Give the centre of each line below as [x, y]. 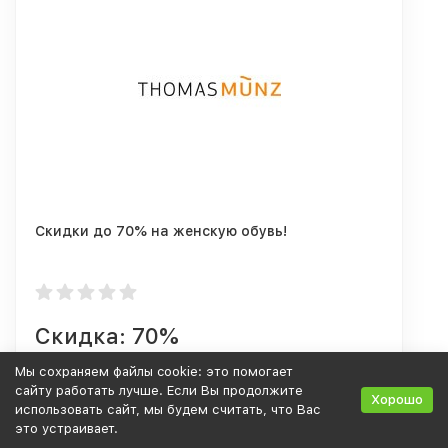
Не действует [100, 380]
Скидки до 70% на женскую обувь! [161, 231]
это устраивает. [66, 428]
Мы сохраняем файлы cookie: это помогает [154, 371]
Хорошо [397, 399]
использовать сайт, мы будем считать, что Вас [168, 409]
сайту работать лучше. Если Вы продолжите [159, 390]
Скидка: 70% [107, 336]
